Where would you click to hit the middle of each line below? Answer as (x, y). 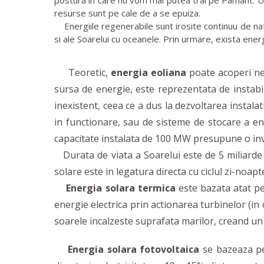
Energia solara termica (121, 188)
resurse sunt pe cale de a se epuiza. (127, 13)
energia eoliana (149, 72)
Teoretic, (83, 72)
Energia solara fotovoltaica (132, 249)
